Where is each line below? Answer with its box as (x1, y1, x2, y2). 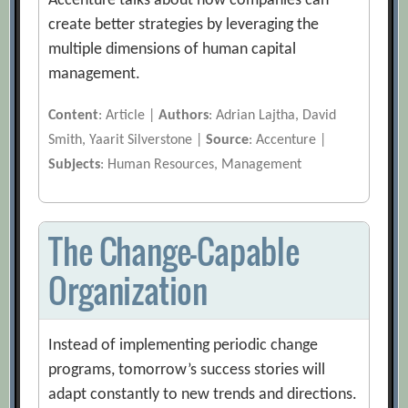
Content (48, 108, 99, 124)
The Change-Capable (48, 227, 300, 276)
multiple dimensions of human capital (48, 41, 297, 59)
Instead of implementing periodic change (48, 337, 319, 355)
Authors (158, 108, 209, 124)
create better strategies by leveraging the (48, 16, 320, 35)
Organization (48, 266, 209, 315)
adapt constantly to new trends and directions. (48, 386, 358, 404)
